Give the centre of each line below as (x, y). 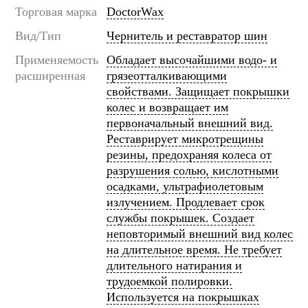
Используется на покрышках (183, 297)
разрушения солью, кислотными (192, 170)
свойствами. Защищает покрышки (198, 91)
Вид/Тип (38, 36)
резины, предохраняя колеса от (189, 155)
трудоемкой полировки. (169, 281)
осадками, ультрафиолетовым (185, 186)
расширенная (50, 76)
